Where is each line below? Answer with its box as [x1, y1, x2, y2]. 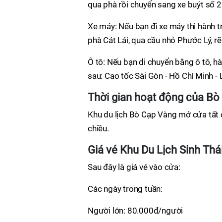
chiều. [88, 123, 109, 133]
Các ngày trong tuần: [88, 183, 163, 194]
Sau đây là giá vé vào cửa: [88, 162, 180, 172]
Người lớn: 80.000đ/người [88, 205, 183, 216]
